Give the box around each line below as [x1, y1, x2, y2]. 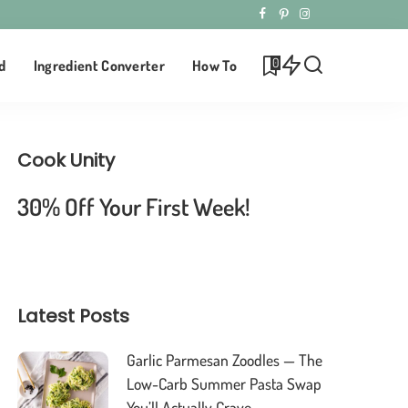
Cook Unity [17, 148, 116, 173]
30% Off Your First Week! [17, 191, 251, 221]
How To [192, 56, 237, 75]
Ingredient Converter [33, 56, 166, 75]
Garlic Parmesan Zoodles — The [127, 350, 323, 371]
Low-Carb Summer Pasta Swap [127, 373, 322, 394]
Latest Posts [17, 303, 130, 330]
